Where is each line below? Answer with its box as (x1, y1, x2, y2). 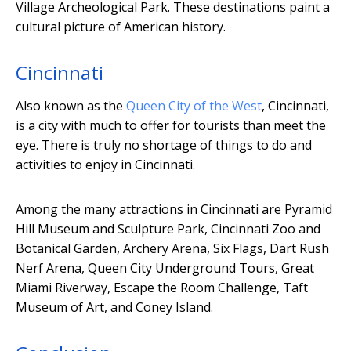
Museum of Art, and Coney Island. (16, 298, 213, 316)
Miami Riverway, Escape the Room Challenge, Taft (16, 278, 308, 296)
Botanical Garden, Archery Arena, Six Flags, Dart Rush (16, 239, 329, 257)
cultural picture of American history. (16, 17, 226, 35)
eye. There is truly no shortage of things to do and (16, 136, 312, 154)
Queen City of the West (126, 96, 262, 114)
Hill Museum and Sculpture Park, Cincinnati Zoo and (16, 219, 320, 237)
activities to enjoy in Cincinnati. (16, 155, 195, 173)
